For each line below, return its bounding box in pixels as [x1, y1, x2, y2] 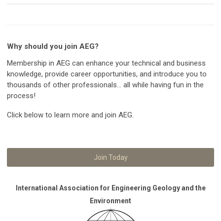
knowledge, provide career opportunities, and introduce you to [7, 69, 207, 78]
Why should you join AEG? [7, 41, 99, 51]
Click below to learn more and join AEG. [7, 110, 134, 119]
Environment [90, 196, 131, 205]
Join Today [93, 153, 128, 161]
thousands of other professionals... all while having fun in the [7, 80, 204, 89]
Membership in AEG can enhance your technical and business [7, 58, 206, 68]
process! [7, 91, 36, 100]
